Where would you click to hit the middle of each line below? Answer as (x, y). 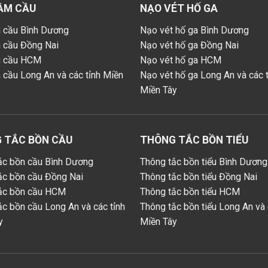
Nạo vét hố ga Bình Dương (194, 31)
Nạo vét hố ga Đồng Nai (189, 45)
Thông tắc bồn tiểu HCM (190, 191)
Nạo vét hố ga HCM (180, 60)
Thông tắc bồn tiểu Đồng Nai (198, 176)
